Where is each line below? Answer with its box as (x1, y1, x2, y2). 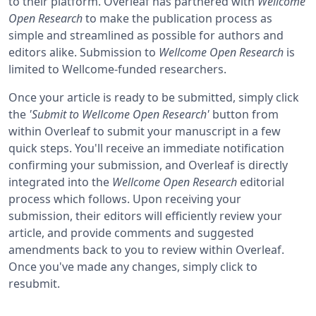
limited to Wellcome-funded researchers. (8, 61, 226, 77)
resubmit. (8, 275, 60, 291)
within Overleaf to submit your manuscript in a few (8, 123, 281, 139)
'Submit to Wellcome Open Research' (29, 106, 209, 122)
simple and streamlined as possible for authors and (8, 27, 284, 43)
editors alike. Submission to (8, 44, 159, 60)
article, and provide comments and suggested (8, 224, 254, 241)
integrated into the (8, 174, 112, 190)
